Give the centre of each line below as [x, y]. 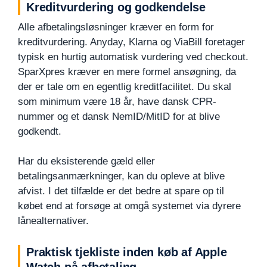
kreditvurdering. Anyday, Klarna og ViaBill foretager [131, 42]
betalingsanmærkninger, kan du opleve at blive [121, 176]
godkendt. [40, 131]
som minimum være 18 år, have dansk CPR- [117, 101]
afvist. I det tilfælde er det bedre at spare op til [121, 191]
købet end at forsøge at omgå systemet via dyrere [129, 206]
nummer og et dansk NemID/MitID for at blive [119, 116]
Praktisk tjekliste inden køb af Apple [127, 252]
